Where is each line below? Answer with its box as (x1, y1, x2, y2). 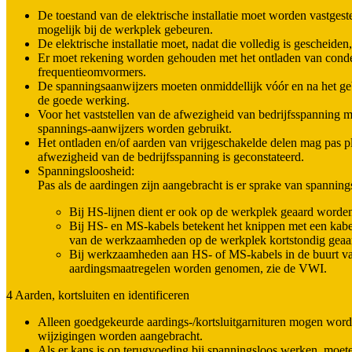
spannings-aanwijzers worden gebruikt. (38, 122, 232, 136)
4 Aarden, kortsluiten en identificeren (6, 288, 189, 302)
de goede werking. (38, 93, 130, 108)
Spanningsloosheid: (38, 164, 134, 178)
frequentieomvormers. (38, 65, 146, 79)
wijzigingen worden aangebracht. (38, 329, 203, 343)
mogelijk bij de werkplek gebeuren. (38, 23, 213, 37)
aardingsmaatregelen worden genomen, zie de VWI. (69, 262, 327, 276)
